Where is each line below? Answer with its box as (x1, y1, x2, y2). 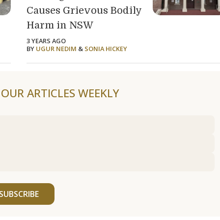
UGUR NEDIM (36, 44, 77, 53)
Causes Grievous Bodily (27, 4, 142, 16)
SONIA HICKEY (84, 44, 128, 53)
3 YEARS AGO (27, 36, 66, 45)
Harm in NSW (27, 19, 94, 31)
